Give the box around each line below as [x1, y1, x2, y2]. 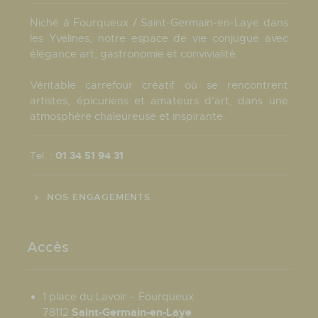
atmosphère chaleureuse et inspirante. [30, 110, 226, 124]
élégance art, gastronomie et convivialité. [30, 48, 239, 61]
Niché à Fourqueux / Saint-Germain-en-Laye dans [30, 16, 288, 30]
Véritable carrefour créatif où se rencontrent [30, 79, 288, 92]
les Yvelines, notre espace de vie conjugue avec [30, 32, 288, 45]
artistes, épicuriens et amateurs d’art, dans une [30, 94, 288, 108]
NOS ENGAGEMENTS [46, 190, 150, 203]
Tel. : [30, 149, 56, 163]
